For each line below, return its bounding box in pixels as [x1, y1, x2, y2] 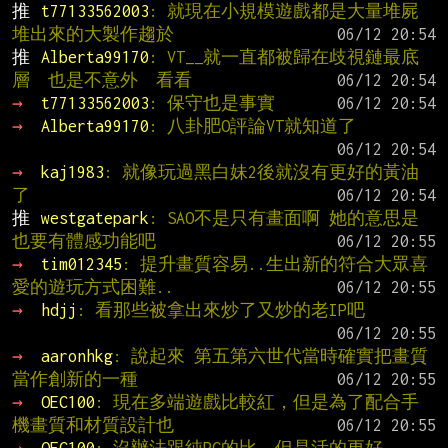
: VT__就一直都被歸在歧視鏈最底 [148, 47, 419, 66]
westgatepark [40, 208, 149, 227]
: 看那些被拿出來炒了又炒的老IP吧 [76, 300, 365, 319]
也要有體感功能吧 [12, 231, 156, 250]
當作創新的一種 [12, 369, 138, 388]
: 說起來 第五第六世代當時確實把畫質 [112, 346, 428, 365]
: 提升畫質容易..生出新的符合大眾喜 [121, 254, 428, 273]
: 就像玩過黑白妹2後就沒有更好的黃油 [103, 162, 419, 181]
